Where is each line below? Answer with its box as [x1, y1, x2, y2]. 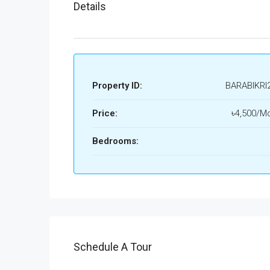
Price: [92, 108, 118, 119]
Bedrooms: [92, 136, 139, 146]
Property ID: [92, 80, 142, 91]
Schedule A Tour [74, 240, 152, 253]
